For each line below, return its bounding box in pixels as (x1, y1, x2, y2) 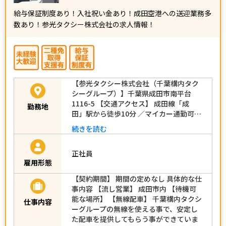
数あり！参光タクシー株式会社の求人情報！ (14, 19, 155, 29)
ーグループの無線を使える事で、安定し (72, 203, 198, 214)
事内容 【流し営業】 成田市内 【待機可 (72, 183, 196, 194)
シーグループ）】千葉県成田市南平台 (72, 88, 191, 98)
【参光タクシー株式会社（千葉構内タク (72, 78, 199, 88)
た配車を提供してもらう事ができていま (72, 213, 198, 224)
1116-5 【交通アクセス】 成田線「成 (72, 98, 189, 108)
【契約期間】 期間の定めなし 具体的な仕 (72, 173, 202, 184)
